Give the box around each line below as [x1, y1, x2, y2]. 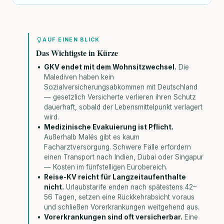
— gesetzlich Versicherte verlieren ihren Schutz [44, 93, 196, 101]
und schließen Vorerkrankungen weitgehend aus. [44, 203, 200, 211]
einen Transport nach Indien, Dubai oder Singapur [44, 153, 204, 161]
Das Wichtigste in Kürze [36, 46, 118, 58]
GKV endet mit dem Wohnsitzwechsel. [44, 63, 177, 71]
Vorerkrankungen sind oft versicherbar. [44, 213, 183, 221]
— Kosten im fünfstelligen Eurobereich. [44, 163, 168, 171]
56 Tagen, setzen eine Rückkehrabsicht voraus [44, 193, 195, 201]
